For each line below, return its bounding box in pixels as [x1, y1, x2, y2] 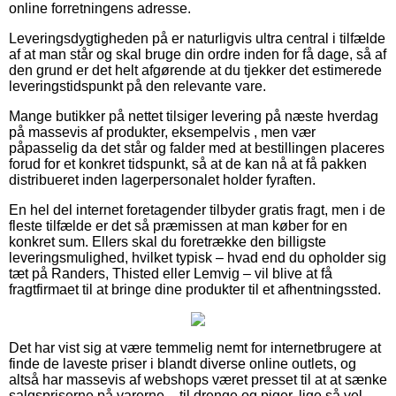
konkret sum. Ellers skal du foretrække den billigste [9, 234, 326, 250]
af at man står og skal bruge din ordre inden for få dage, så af [9, 47, 386, 63]
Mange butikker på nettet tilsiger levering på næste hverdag [9, 109, 378, 125]
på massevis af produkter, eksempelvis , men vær [9, 125, 316, 141]
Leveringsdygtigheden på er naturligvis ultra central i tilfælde [9, 31, 385, 47]
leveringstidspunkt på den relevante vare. [9, 79, 266, 95]
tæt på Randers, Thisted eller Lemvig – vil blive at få [9, 266, 332, 282]
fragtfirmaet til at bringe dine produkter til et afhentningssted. [9, 282, 381, 298]
